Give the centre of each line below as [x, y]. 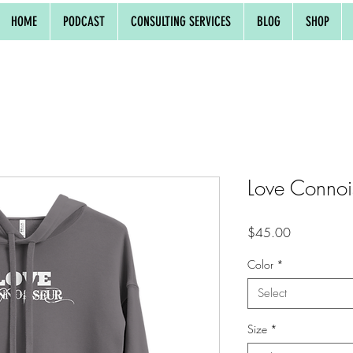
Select [272, 293]
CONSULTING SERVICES [181, 21]
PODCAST [84, 21]
